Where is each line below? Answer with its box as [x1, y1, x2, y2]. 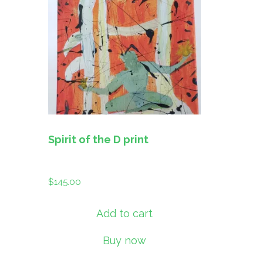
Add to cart [96, 207, 153, 220]
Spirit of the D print [48, 133, 149, 146]
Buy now [103, 234, 147, 247]
